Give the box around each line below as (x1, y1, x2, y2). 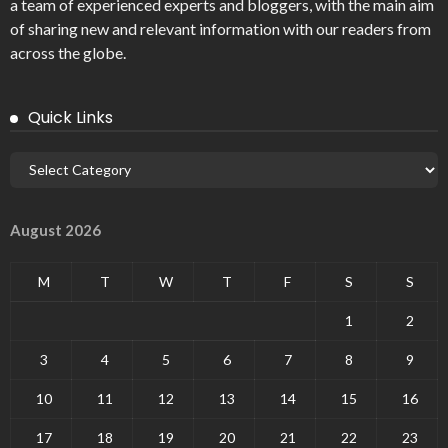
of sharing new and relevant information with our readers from (10, 18, 431, 38)
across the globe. (10, 42, 126, 62)
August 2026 (10, 220, 101, 239)
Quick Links (28, 105, 113, 129)
